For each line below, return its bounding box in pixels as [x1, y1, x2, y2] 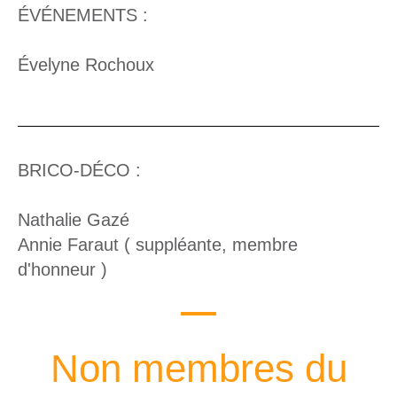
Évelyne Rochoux [18, 54, 154, 74]
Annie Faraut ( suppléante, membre [18, 234, 298, 254]
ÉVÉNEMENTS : [18, 4, 148, 25]
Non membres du [50, 346, 347, 390]
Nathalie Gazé [18, 209, 129, 230]
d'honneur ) [18, 259, 107, 279]
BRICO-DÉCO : [18, 160, 141, 180]
